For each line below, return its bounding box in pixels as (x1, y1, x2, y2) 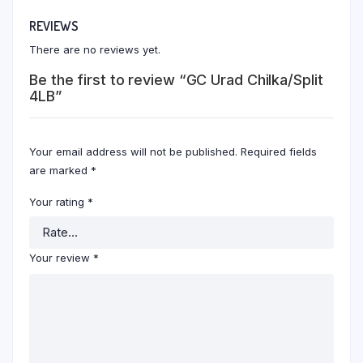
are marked (29, 163, 91, 177)
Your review (29, 250, 93, 264)
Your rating (29, 194, 88, 208)
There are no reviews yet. (29, 42, 160, 56)
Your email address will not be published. (29, 144, 237, 158)
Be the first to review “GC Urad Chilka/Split (29, 70, 323, 88)
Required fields (241, 144, 317, 158)
